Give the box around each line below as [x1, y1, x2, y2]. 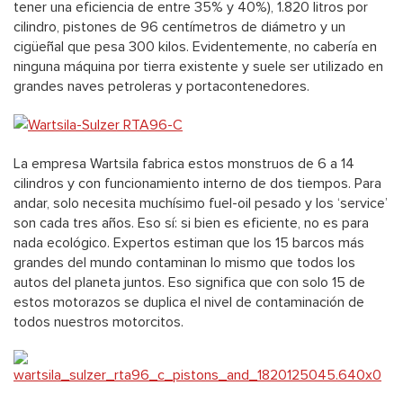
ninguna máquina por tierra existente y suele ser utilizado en [13, 58, 383, 76]
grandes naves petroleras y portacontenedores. [13, 77, 309, 96]
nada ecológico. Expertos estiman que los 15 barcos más [13, 234, 364, 253]
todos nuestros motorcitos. [13, 313, 184, 332]
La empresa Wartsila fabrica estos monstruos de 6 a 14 [13, 155, 354, 174]
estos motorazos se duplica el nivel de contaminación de [13, 293, 364, 312]
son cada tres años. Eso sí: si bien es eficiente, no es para [13, 214, 369, 233]
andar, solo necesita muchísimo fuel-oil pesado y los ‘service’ [13, 194, 388, 213]
